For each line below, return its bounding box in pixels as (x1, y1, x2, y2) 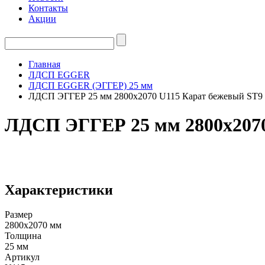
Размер (5, 209, 33, 220)
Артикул (5, 252, 40, 263)
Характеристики (5, 182, 113, 198)
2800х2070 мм (5, 220, 62, 231)
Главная (28, 59, 60, 69)
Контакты (28, 2, 68, 13)
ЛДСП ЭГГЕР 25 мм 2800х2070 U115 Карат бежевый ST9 (28, 91, 263, 101)
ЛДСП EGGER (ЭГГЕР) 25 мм (28, 80, 153, 91)
